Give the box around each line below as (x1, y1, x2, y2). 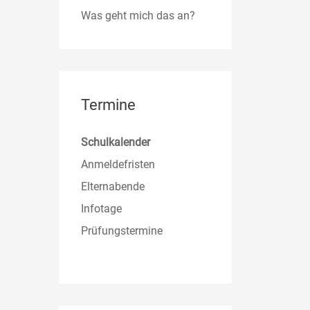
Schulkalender (81, 135, 151, 149)
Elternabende (81, 179, 145, 193)
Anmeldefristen (81, 157, 156, 171)
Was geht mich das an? (81, 8, 196, 22)
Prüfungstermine (81, 224, 163, 237)
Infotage (81, 201, 122, 215)
